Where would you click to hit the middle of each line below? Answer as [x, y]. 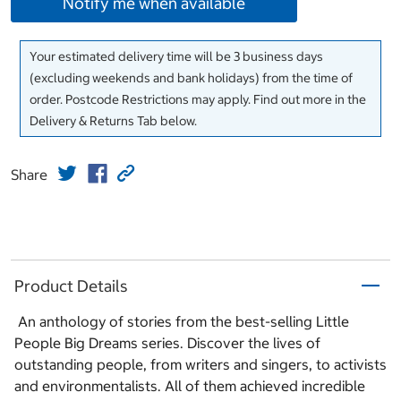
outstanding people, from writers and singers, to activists [200, 365]
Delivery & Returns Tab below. [113, 121]
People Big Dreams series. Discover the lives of [167, 343]
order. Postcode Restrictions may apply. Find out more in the [198, 100]
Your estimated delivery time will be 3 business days [176, 57]
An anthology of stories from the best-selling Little [182, 322]
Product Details [71, 286]
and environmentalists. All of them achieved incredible [190, 386]
